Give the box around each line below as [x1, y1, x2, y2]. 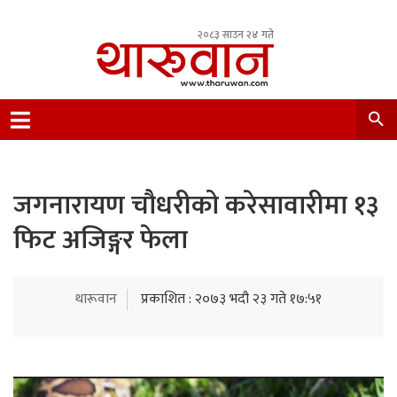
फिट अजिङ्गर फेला [13, 218, 188, 262]
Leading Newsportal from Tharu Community [97, 102, 362, 126]
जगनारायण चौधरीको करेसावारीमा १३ [13, 183, 379, 228]
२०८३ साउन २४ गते [198, 26, 274, 43]
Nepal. [97, 123, 133, 147]
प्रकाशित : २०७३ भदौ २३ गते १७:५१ [141, 287, 322, 311]
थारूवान [75, 287, 117, 311]
